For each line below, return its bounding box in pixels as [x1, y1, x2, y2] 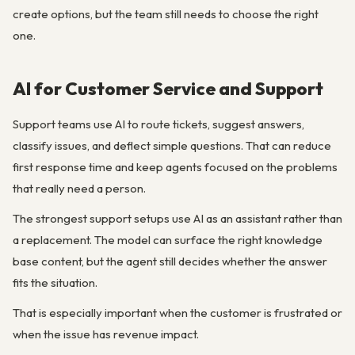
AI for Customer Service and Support [13, 76, 323, 100]
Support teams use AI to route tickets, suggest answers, [13, 116, 304, 132]
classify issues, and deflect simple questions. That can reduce [13, 137, 331, 153]
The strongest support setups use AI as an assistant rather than [13, 211, 342, 226]
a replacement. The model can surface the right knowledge [13, 232, 323, 247]
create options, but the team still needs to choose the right [13, 6, 319, 21]
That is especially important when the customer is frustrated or [13, 305, 342, 321]
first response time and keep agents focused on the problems [13, 158, 338, 174]
